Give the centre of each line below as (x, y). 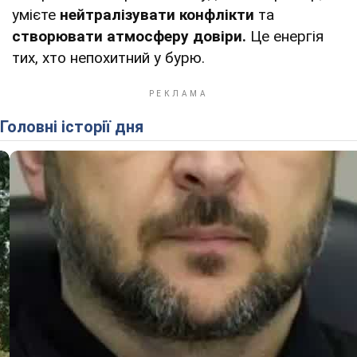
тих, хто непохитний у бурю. (108, 57)
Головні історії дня (75, 126)
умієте (36, 14)
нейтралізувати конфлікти (157, 14)
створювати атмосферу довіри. (131, 36)
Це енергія (287, 36)
